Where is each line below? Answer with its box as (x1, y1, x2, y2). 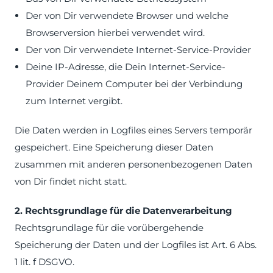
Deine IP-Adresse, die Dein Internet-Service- (26, 61, 225, 73)
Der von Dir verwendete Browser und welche (26, 10, 229, 21)
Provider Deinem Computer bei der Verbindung (26, 78, 243, 90)
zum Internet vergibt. (26, 95, 122, 107)
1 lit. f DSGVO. (15, 256, 74, 268)
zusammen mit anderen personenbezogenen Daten (15, 158, 252, 170)
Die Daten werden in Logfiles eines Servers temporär (15, 124, 252, 136)
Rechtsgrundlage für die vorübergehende (15, 222, 204, 233)
